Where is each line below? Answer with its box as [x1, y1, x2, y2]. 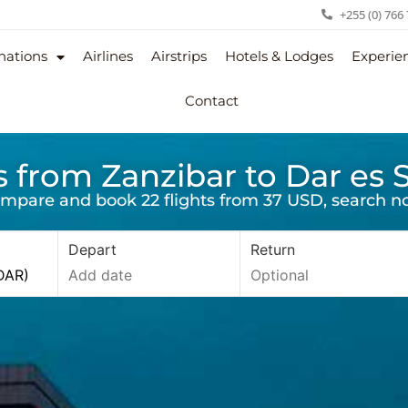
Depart [68, 240, 117, 259]
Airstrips [151, 48, 208, 65]
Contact [185, 93, 240, 109]
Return [250, 240, 296, 259]
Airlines [83, 48, 134, 65]
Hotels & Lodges [225, 48, 334, 65]
